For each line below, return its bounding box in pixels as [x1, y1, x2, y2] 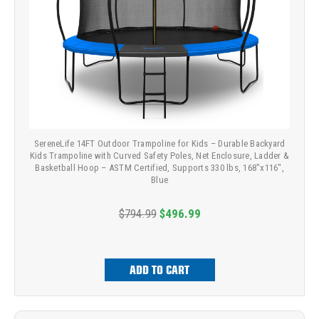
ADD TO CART [130, 263, 189, 278]
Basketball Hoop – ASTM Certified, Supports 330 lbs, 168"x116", [35, 162, 284, 174]
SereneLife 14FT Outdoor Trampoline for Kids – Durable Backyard [33, 138, 286, 150]
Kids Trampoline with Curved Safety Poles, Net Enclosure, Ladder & [29, 150, 290, 162]
